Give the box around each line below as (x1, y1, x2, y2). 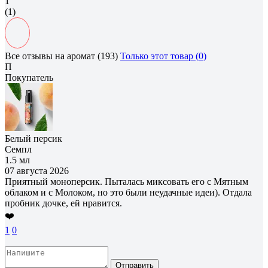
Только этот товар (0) (120, 50, 206, 61)
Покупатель (5, 72, 53, 83)
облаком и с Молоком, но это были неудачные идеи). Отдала (5, 187, 252, 197)
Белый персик (5, 133, 62, 144)
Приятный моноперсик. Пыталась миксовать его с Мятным (5, 176, 248, 187)
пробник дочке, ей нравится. (5, 197, 122, 208)
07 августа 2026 (5, 165, 69, 176)
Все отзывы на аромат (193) (5, 50, 118, 61)
